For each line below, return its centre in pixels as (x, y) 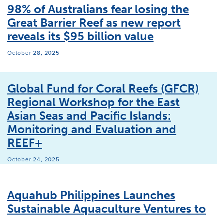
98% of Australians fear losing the (98, 9)
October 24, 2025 (33, 160)
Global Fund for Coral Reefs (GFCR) (103, 89)
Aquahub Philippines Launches (91, 195)
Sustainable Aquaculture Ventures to (107, 209)
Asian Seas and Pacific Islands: (89, 116)
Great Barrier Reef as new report (94, 23)
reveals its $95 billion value (80, 36)
